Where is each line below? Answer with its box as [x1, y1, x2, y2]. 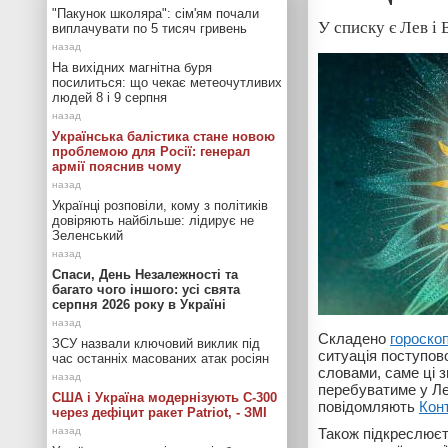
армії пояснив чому [52, 159, 181, 174]
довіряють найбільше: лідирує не [52, 213, 254, 228]
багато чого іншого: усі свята [52, 282, 240, 297]
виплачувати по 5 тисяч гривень [52, 21, 247, 36]
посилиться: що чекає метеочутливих [52, 75, 282, 90]
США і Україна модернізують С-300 [52, 390, 277, 405]
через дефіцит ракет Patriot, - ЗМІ [52, 405, 267, 420]
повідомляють [318, 398, 419, 415]
